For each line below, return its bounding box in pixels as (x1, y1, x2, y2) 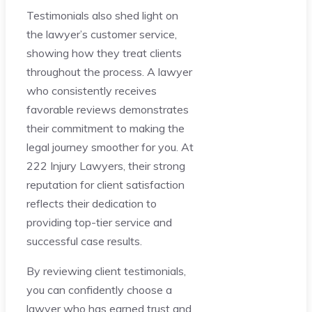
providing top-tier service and (26, 215, 172, 230)
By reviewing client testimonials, (26, 264, 186, 279)
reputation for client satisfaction (26, 178, 185, 192)
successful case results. (26, 234, 142, 249)
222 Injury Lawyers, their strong (26, 159, 185, 173)
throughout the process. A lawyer (26, 65, 192, 79)
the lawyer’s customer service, (26, 27, 177, 42)
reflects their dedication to (26, 196, 157, 211)
